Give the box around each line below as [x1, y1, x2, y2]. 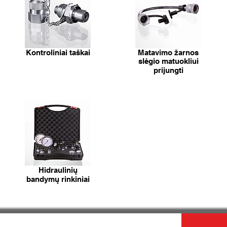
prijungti [153, 66, 183, 74]
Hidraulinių [38, 166, 78, 174]
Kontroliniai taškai [25, 48, 90, 57]
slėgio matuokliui [138, 57, 199, 65]
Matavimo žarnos [138, 48, 199, 57]
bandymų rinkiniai [26, 175, 90, 183]
